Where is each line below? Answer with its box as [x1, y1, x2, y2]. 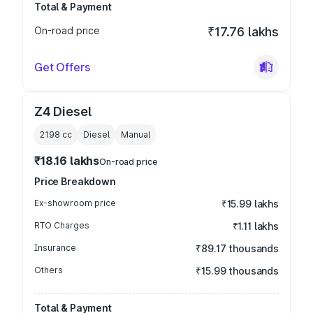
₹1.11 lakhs [232, 220, 279, 232]
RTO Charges [34, 220, 89, 231]
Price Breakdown [34, 175, 116, 187]
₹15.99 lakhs [221, 198, 279, 210]
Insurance [34, 242, 76, 253]
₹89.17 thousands [196, 242, 279, 254]
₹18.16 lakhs [34, 154, 100, 168]
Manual [121, 129, 150, 140]
